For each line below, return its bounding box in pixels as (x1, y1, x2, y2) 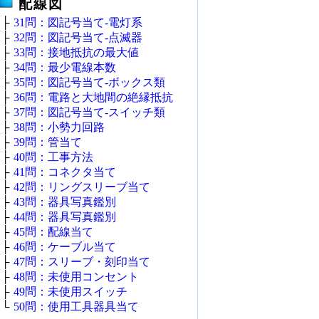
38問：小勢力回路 (14, 121, 105, 133)
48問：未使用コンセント (14, 271, 139, 283)
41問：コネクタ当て (14, 166, 116, 178)
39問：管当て (14, 136, 82, 148)
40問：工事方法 (14, 151, 93, 163)
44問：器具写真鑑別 (14, 211, 116, 223)
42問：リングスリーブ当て (14, 181, 150, 193)
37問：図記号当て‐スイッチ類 (14, 106, 165, 118)
